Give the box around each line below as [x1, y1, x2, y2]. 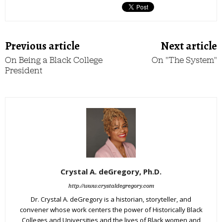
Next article [161, 38, 217, 54]
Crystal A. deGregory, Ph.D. [60, 166, 162, 176]
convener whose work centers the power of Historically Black [19, 205, 203, 214]
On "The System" [152, 54, 217, 66]
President [5, 64, 42, 76]
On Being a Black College [5, 54, 103, 66]
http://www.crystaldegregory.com [68, 182, 154, 189]
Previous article [5, 38, 80, 54]
